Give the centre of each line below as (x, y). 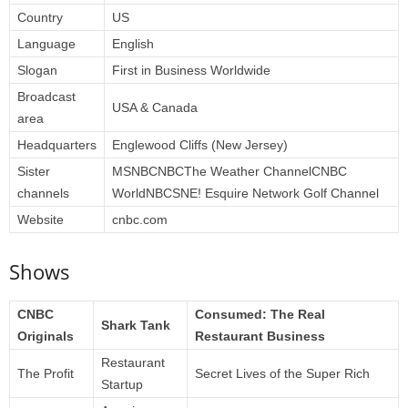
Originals (46, 337)
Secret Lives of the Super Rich (282, 374)
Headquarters (57, 145)
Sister (34, 172)
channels (43, 194)
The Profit (46, 374)
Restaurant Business (260, 337)
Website (41, 220)
